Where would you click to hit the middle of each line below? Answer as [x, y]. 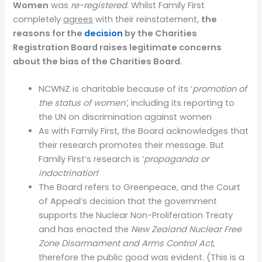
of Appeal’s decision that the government [128, 201]
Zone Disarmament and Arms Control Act [126, 244]
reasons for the [49, 34]
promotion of [220, 89]
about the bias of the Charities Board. [98, 62]
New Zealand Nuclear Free [187, 230]
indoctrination [68, 173]
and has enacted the [85, 230]
